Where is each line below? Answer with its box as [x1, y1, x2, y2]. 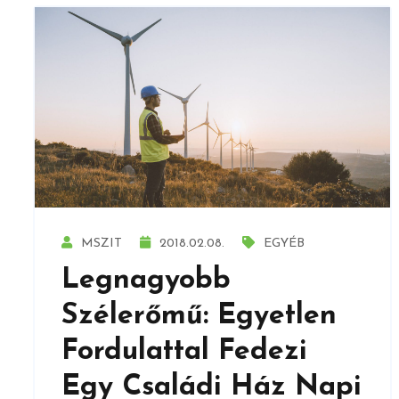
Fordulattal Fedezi [61, 337, 307, 366]
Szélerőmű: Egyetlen [61, 301, 337, 330]
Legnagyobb [61, 265, 231, 295]
